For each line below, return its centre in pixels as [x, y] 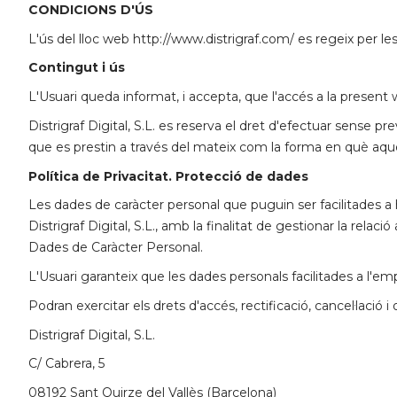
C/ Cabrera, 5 [66, 364]
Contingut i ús [77, 68]
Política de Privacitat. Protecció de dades [168, 176]
